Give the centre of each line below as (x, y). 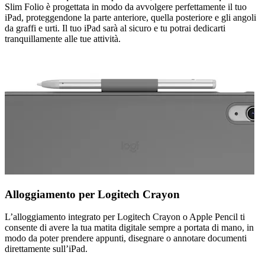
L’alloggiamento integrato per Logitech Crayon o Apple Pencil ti (125, 217)
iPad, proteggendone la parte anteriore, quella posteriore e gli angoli (130, 18)
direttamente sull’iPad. (46, 249)
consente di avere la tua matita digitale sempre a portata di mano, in (129, 228)
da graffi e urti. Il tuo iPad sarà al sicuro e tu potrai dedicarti (115, 28)
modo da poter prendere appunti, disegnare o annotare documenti (126, 238)
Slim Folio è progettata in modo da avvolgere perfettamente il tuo (126, 7)
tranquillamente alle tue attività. (63, 39)
